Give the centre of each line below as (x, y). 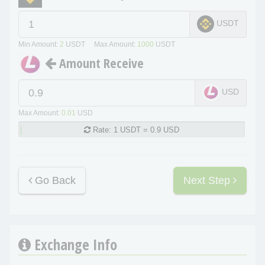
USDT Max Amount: (101, 45)
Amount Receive (100, 63)
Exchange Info (74, 245)
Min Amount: (39, 45)
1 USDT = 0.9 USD (146, 130)
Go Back (54, 181)
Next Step (208, 181)
